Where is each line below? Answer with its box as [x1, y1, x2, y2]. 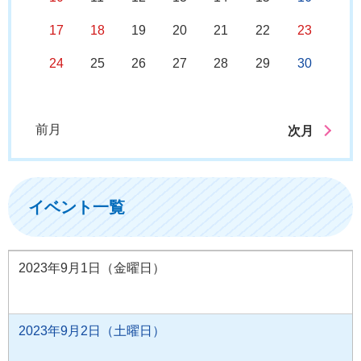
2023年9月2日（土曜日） [19, 323, 165, 338]
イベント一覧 [28, 197, 125, 216]
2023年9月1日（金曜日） [19, 260, 165, 275]
